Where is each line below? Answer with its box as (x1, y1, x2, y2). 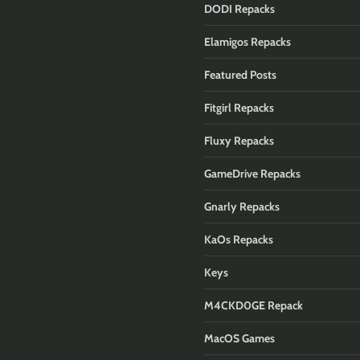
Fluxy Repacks (204, 133, 274, 148)
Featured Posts (204, 67, 276, 82)
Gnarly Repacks (204, 198, 280, 214)
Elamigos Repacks (204, 34, 291, 49)
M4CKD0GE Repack (204, 297, 303, 313)
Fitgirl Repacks (204, 100, 274, 115)
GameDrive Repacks (204, 166, 301, 181)
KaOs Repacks (204, 231, 273, 247)
